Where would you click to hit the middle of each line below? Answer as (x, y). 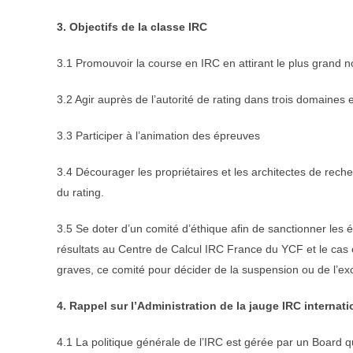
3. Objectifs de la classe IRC (132, 26)
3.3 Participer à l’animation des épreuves (158, 135)
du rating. (80, 192)
